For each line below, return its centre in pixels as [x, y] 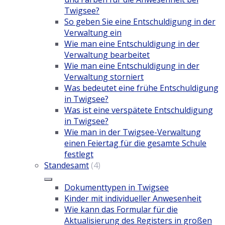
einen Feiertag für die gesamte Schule [135, 143]
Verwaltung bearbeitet [107, 55]
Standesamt [67, 165]
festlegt [79, 154]
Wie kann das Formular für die [121, 210]
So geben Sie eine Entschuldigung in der [140, 22]
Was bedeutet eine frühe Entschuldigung [141, 88]
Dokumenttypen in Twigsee [117, 188]
